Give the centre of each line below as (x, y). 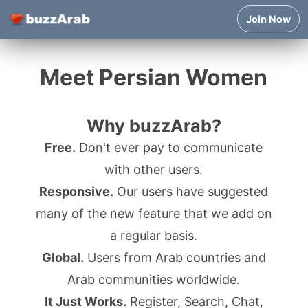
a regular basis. (154, 235)
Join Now (268, 19)
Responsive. (77, 191)
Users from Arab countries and (175, 257)
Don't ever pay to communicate (169, 147)
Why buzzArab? (154, 126)
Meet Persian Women (154, 77)
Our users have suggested (191, 191)
